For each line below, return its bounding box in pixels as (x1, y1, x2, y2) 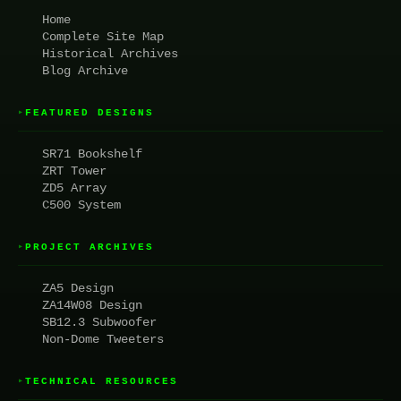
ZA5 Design (42, 280, 114, 295)
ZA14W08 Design (42, 297, 142, 312)
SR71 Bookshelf (42, 146, 142, 161)
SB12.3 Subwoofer (42, 314, 157, 329)
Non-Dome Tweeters (42, 331, 164, 346)
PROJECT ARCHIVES (25, 241, 154, 252)
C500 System (42, 197, 121, 212)
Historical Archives (42, 46, 178, 61)
